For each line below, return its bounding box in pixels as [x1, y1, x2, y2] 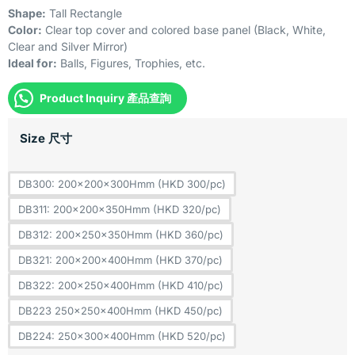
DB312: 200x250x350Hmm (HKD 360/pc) [18, 227, 223, 241]
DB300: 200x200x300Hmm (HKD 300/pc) [18, 177, 226, 190]
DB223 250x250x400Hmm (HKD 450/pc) [18, 303, 223, 317]
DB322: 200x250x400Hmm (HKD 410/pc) [18, 278, 223, 292]
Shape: [8, 6, 46, 20]
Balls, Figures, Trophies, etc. [57, 55, 205, 70]
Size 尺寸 [20, 130, 72, 146]
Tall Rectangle [46, 6, 122, 20]
